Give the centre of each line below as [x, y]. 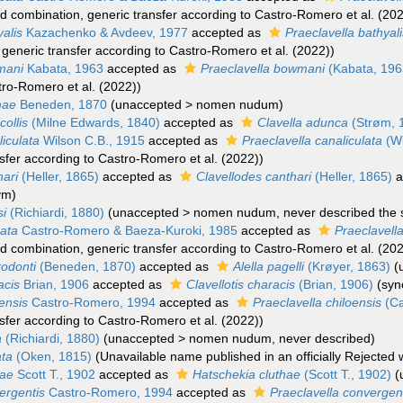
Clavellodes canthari [254, 176]
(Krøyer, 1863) [348, 266]
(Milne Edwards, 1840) [94, 122]
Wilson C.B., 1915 [93, 140]
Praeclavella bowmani [263, 68]
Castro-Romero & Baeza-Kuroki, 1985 [128, 230]
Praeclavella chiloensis [318, 302]
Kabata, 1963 [64, 68]
